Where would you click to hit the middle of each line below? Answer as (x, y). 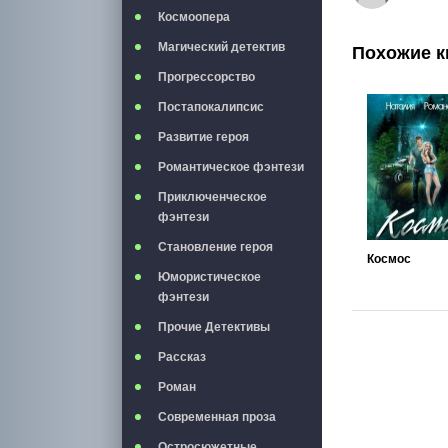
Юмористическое (209, 277)
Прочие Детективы (214, 327)
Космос (389, 258)
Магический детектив (221, 47)
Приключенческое (212, 197)
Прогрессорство (206, 77)
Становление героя (215, 247)
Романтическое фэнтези (231, 167)
